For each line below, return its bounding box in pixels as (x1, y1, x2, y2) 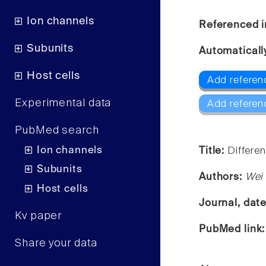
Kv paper (15, 210, 62, 221)
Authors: (199, 172, 245, 182)
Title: (199, 145, 227, 156)
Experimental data (15, 98, 112, 109)
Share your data (15, 237, 97, 249)
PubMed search (15, 125, 99, 137)
